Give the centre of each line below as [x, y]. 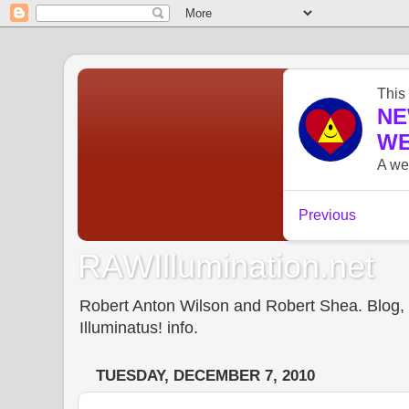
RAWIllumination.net [226, 266]
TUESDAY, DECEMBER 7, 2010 [205, 376]
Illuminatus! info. [139, 327]
